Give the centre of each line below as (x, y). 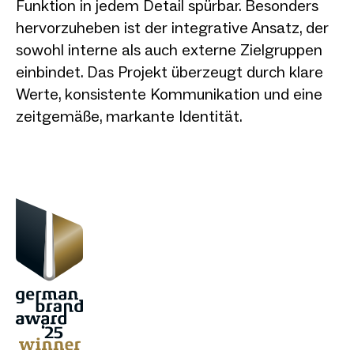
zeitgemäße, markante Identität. (129, 116)
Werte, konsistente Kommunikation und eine (169, 94)
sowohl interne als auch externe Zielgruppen (169, 49)
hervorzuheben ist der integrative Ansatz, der (172, 27)
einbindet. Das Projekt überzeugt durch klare (169, 72)
